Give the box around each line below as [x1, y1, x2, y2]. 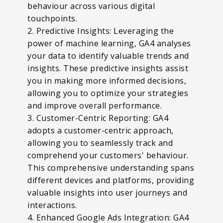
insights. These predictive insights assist [27, 62, 188, 74]
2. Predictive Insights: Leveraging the [27, 25, 174, 36]
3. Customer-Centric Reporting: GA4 [27, 112, 168, 123]
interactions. [27, 199, 79, 211]
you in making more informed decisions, [27, 75, 186, 86]
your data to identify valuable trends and [27, 50, 189, 61]
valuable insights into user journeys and [27, 187, 187, 198]
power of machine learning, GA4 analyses [27, 37, 191, 49]
